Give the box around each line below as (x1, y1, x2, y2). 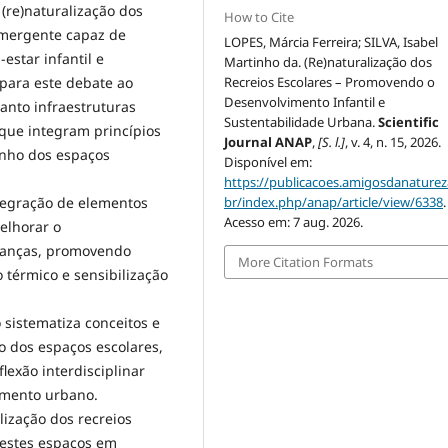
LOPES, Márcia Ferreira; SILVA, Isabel (224, 32, 439, 51)
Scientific (378, 112, 440, 131)
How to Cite (224, 7, 295, 26)
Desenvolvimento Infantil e (224, 92, 386, 111)
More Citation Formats (238, 252, 374, 271)
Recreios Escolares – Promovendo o (224, 72, 436, 91)
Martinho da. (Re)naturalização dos (224, 52, 433, 71)
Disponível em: (224, 152, 313, 171)
